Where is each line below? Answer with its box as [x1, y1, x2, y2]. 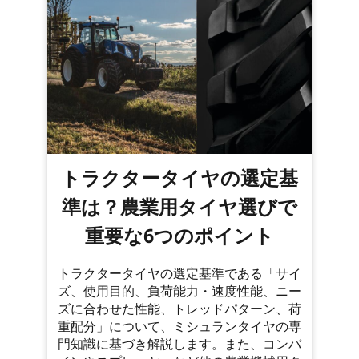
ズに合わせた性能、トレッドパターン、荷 [58, 300, 301, 318]
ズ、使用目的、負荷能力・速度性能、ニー [58, 282, 301, 301]
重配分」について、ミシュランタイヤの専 [58, 317, 301, 336]
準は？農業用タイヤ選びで [62, 193, 297, 220]
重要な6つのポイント [85, 222, 274, 249]
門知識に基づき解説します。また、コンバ [58, 335, 301, 353]
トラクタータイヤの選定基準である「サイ [58, 264, 301, 283]
